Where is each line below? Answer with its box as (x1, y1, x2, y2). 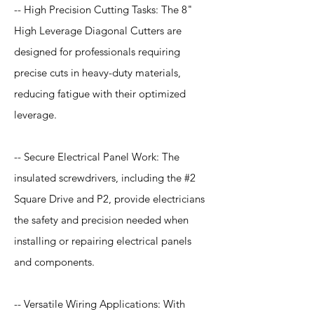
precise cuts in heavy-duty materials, (14, 66, 181, 79)
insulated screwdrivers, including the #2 (14, 171, 196, 184)
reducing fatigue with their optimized (14, 87, 186, 100)
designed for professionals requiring (14, 45, 180, 58)
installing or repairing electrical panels (14, 234, 191, 247)
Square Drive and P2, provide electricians (14, 192, 205, 205)
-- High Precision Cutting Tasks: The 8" (14, 3, 193, 16)
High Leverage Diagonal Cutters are (14, 24, 182, 37)
